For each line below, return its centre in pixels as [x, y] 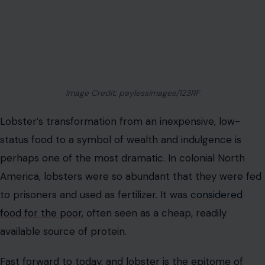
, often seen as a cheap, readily [154, 213]
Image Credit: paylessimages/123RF [132, 93]
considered [215, 194]
